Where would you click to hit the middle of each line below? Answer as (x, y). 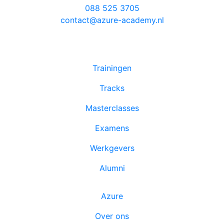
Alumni (112, 168)
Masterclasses (112, 108)
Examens (112, 128)
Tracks (112, 88)
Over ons (112, 216)
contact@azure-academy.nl (112, 20)
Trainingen (112, 68)
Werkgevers (112, 148)
